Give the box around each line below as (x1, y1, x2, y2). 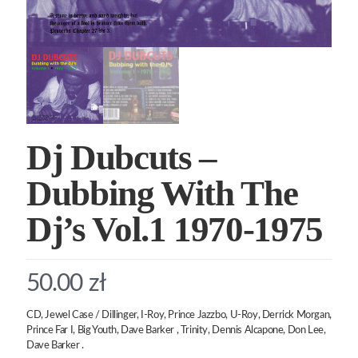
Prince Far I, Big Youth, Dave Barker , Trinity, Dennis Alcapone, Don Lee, (26, 324, 326, 336)
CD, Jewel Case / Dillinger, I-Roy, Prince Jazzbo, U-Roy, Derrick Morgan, (26, 309, 332, 320)
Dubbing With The (26, 173, 298, 213)
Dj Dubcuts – (26, 137, 217, 177)
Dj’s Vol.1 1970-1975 (26, 209, 323, 249)
